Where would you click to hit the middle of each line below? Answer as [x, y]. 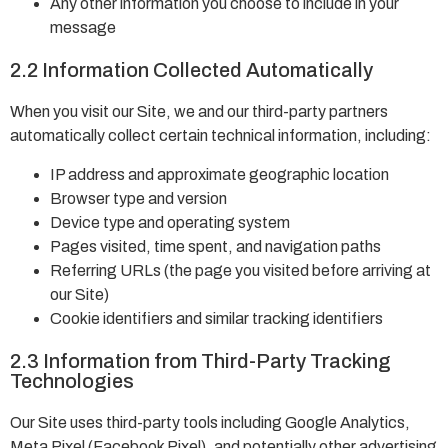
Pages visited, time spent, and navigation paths [215, 246]
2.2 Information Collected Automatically [191, 70]
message [83, 28]
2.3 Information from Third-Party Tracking [200, 360]
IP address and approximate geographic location [219, 174]
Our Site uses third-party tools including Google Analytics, [210, 422]
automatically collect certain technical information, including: [220, 136]
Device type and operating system [170, 222]
